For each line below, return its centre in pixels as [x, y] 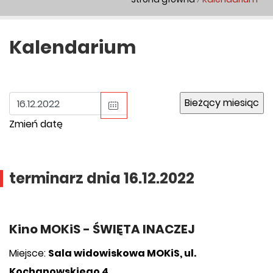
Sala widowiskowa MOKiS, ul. [122, 253]
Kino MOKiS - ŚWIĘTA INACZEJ [102, 229]
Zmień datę [36, 124]
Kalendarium [73, 48]
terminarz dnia [66, 178]
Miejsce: [29, 253]
